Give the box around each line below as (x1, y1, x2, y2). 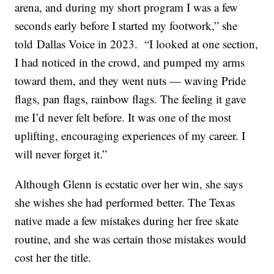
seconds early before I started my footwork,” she (15, 18, 238, 34)
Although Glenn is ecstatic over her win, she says (15, 176, 243, 192)
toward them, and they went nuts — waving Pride (15, 73, 246, 89)
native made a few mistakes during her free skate (15, 213, 239, 229)
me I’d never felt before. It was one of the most (15, 109, 232, 125)
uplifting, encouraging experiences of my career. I (15, 128, 246, 144)
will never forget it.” (15, 146, 108, 162)
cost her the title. (15, 250, 92, 265)
